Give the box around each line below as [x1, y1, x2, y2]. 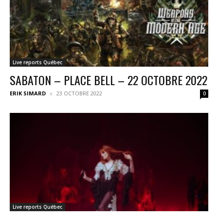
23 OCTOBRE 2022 [56, 90, 102, 97]
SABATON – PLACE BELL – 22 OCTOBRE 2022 [10, 71, 207, 89]
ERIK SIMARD [10, 90, 46, 97]
